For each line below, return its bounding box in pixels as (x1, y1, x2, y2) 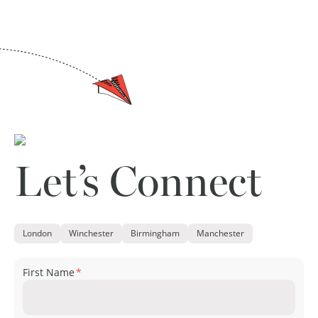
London (23, 227, 52, 240)
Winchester (69, 227, 114, 240)
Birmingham (131, 227, 180, 240)
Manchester (197, 227, 244, 240)
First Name (23, 265, 75, 280)
